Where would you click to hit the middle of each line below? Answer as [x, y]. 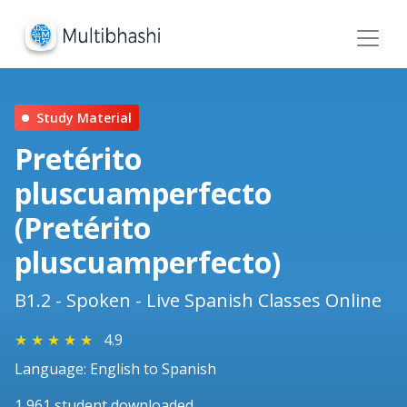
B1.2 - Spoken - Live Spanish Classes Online [198, 301]
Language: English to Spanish [115, 369]
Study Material [84, 118]
